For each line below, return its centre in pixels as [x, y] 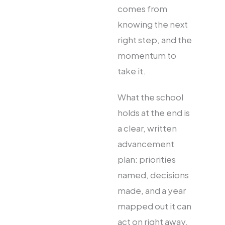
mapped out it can [154, 206]
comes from [142, 9]
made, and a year [152, 191]
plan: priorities [147, 159]
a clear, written [147, 128]
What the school [150, 97]
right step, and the [155, 40]
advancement [146, 144]
